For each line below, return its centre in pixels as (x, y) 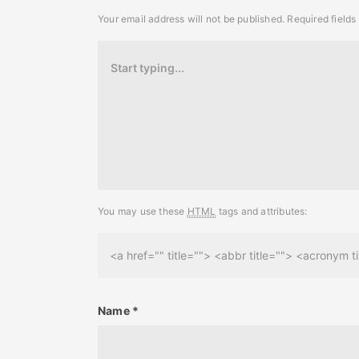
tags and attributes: (262, 211)
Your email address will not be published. (192, 18)
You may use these (143, 211)
